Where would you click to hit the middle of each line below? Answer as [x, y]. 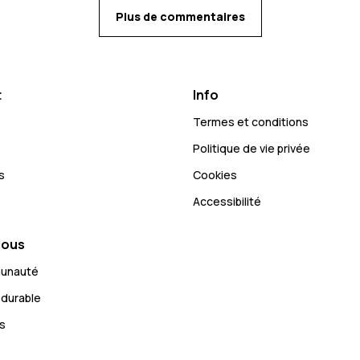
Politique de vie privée [252, 148]
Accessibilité [227, 201]
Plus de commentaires [180, 16]
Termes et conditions [251, 121]
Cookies [215, 174]
